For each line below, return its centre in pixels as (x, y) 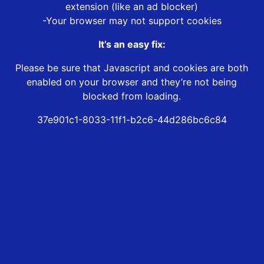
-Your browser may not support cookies (132, 21)
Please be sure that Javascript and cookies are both (132, 68)
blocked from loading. (132, 96)
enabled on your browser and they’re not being (132, 82)
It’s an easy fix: (132, 44)
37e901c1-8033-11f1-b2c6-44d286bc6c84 (132, 120)
